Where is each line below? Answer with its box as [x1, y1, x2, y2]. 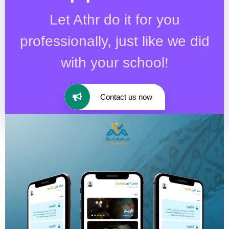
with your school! [60, 54, 169, 71]
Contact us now [100, 92, 152, 101]
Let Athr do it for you [49, 11, 180, 28]
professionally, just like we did [19, 33, 210, 49]
